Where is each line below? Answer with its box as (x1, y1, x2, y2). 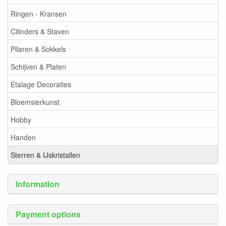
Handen (11, 132, 36, 142)
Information (16, 178, 60, 190)
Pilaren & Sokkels (11, 43, 66, 54)
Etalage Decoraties (11, 79, 71, 89)
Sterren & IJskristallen (11, 149, 80, 160)
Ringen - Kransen (11, 8, 67, 19)
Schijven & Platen (11, 61, 66, 72)
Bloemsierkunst (11, 96, 60, 107)
